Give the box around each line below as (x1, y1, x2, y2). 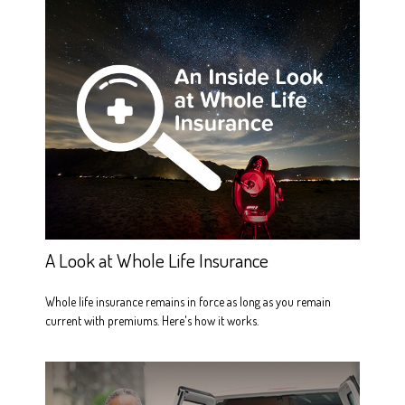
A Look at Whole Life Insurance (45, 247, 268, 272)
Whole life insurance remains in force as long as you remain (45, 293, 331, 309)
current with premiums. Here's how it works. (45, 312, 259, 328)
